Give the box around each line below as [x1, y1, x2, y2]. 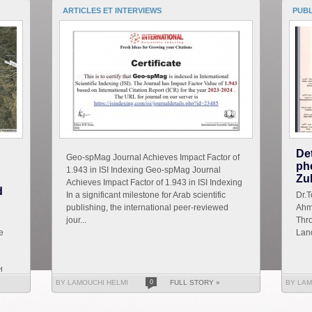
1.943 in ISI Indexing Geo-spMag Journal [66, 165, 221, 175]
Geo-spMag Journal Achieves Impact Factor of [66, 153, 240, 163]
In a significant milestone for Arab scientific [66, 190, 226, 201]
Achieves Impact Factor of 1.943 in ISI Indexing [66, 178, 242, 188]
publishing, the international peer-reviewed [66, 203, 228, 213]
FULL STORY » [170, 279, 220, 287]
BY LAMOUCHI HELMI [56, 279, 128, 287]
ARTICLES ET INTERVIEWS [63, 6, 162, 15]
